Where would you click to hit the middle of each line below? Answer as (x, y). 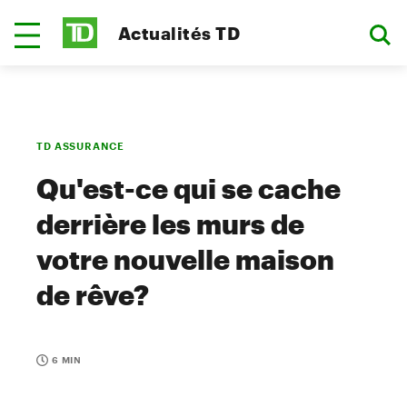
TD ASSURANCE (80, 146)
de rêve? (93, 295)
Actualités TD (179, 33)
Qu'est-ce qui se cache (189, 189)
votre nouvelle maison (185, 259)
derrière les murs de (170, 224)
